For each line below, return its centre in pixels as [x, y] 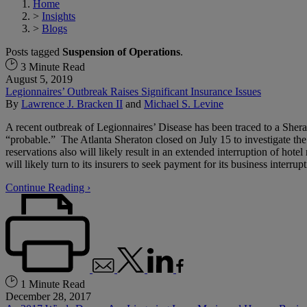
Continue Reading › [48, 187]
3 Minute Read [51, 66]
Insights [59, 16]
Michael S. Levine [184, 103]
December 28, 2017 [48, 296]
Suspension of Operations [121, 51]
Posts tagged [34, 51]
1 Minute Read [51, 284]
